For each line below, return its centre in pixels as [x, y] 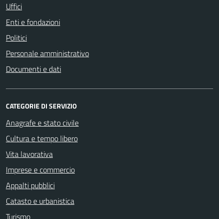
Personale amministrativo [47, 53]
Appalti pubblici [30, 185]
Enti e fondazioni [33, 22]
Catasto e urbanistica [40, 201]
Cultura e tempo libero [42, 138]
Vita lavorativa [29, 154]
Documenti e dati [33, 69]
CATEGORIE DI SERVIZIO [41, 106]
